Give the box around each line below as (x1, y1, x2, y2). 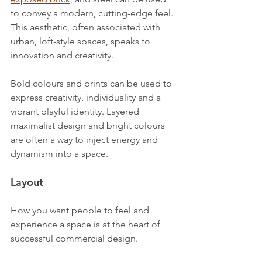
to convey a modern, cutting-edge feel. (11, 7, 175, 19)
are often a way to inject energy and (11, 133, 160, 145)
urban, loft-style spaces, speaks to (11, 35, 153, 47)
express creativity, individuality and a (11, 91, 163, 103)
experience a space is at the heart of (11, 218, 163, 230)
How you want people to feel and (11, 204, 151, 216)
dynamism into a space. (11, 147, 108, 159)
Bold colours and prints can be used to (11, 77, 174, 89)
